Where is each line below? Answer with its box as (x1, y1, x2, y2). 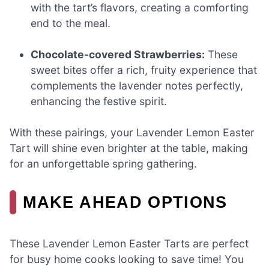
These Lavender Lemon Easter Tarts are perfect (10, 237, 249, 250)
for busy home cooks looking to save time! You (10, 252, 244, 265)
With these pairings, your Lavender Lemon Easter (10, 126, 255, 139)
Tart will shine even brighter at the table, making (10, 142, 248, 155)
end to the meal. (31, 16, 111, 29)
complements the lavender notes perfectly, (31, 79, 244, 92)
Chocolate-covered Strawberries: (31, 47, 205, 61)
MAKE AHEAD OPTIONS (23, 193, 228, 212)
